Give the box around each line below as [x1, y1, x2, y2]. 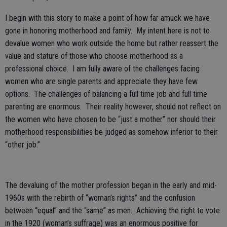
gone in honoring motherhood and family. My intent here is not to [5, 26, 210, 35]
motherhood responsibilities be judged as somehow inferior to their [5, 127, 218, 137]
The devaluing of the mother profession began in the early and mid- [5, 180, 217, 190]
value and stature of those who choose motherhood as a [5, 51, 183, 61]
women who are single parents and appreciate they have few [5, 77, 198, 86]
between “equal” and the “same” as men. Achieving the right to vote [5, 206, 220, 215]
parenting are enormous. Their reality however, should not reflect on [5, 102, 221, 111]
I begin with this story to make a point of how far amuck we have [5, 13, 210, 23]
